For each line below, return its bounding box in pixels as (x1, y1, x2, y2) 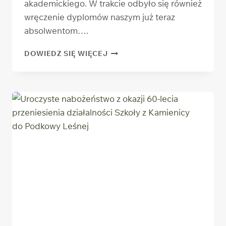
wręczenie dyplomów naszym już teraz (24, 11, 175, 22)
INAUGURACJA (107, 46, 162, 55)
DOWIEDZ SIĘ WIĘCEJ (24, 48, 108, 58)
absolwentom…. (24, 25, 88, 36)
